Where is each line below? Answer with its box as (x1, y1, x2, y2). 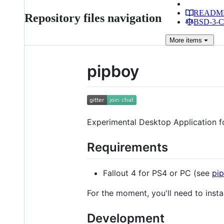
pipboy (87, 61, 139, 81)
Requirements (87, 139, 168, 154)
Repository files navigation (24, 11, 161, 24)
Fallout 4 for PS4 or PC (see (103, 167, 212, 178)
